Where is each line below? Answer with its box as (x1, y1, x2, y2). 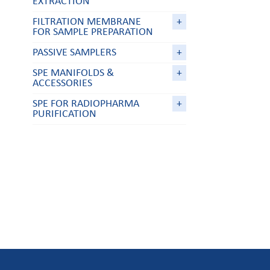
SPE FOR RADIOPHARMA (32, 98, 139, 109)
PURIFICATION (32, 108, 96, 119)
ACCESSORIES (32, 78, 92, 89)
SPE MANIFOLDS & (32, 67, 114, 78)
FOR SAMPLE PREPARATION (32, 27, 153, 37)
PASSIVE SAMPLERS (32, 47, 116, 58)
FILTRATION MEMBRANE (32, 16, 141, 27)
